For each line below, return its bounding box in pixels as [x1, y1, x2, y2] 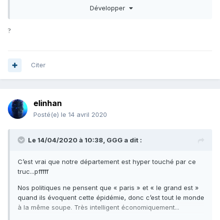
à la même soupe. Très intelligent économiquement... [18, 203, 179, 212]
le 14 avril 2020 [61, 110, 107, 119]
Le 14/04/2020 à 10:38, [28, 136, 107, 144]
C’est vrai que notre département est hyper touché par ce [18, 158, 196, 166]
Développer [89, 3, 129, 12]
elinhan [33, 98, 62, 109]
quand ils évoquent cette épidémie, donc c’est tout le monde [18, 193, 204, 202]
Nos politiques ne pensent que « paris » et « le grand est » [18, 184, 199, 192]
